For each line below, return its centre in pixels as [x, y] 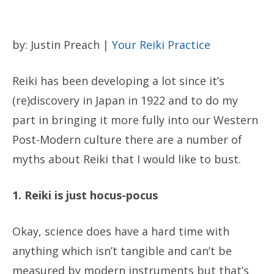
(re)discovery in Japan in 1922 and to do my [125, 100]
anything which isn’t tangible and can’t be [122, 251]
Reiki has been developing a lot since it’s [118, 81]
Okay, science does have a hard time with [121, 231]
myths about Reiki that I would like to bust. [127, 159]
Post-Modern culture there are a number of [127, 139]
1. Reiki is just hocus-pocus [85, 195]
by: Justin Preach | [62, 45]
